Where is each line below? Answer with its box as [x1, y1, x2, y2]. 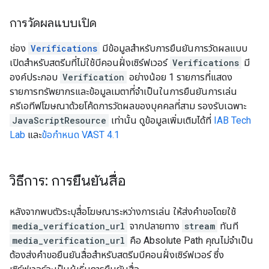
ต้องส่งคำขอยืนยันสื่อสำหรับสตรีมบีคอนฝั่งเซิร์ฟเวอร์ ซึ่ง [10, 249, 224, 261]
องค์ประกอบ [10, 71, 60, 83]
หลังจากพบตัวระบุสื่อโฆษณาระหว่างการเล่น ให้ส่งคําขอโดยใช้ [10, 206, 236, 217]
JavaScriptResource [12, 115, 106, 126]
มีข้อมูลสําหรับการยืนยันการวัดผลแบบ [100, 43, 247, 54]
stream [184, 220, 215, 232]
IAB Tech [214, 115, 251, 126]
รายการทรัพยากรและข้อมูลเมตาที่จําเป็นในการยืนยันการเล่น [10, 86, 237, 97]
